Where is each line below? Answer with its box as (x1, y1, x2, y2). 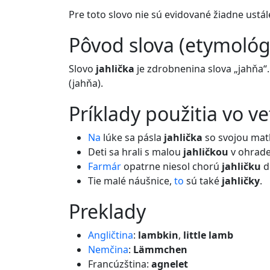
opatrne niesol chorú (121, 160, 222, 173)
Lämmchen (133, 243, 187, 256)
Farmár (88, 160, 121, 173)
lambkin (138, 228, 178, 242)
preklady (80, 198, 146, 224)
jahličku (222, 160, 261, 173)
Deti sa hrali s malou (88, 145, 183, 159)
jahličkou (183, 145, 228, 159)
